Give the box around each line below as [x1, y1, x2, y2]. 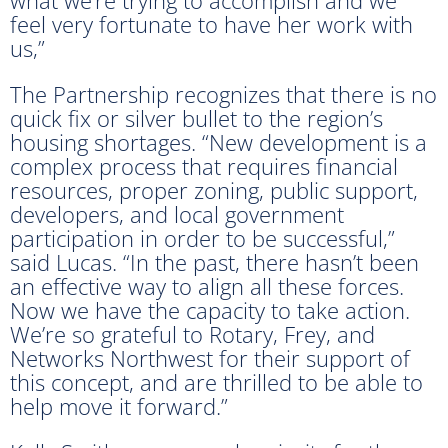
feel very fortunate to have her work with [10, 8, 413, 39]
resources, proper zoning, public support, [10, 174, 418, 205]
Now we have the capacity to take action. [10, 294, 410, 325]
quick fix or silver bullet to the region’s [10, 102, 383, 133]
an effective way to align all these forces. [10, 270, 404, 301]
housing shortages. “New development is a [10, 126, 427, 157]
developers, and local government [10, 198, 344, 229]
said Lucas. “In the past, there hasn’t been [10, 246, 419, 277]
